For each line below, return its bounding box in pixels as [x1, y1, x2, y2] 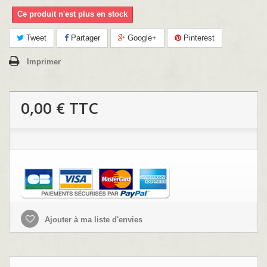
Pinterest [181, 33, 215, 43]
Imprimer [27, 57, 61, 67]
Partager [69, 33, 100, 43]
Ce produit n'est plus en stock [17, 10, 128, 19]
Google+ [125, 33, 157, 43]
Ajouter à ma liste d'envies [42, 215, 142, 225]
